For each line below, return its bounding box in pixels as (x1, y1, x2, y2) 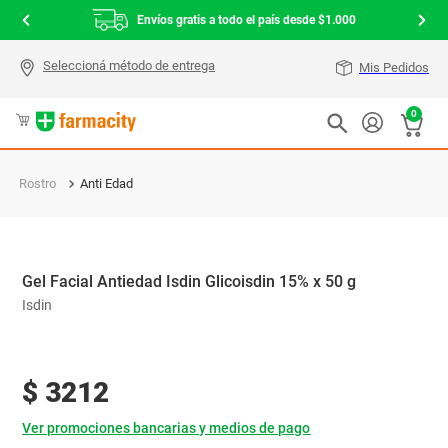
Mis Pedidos (359, 60, 429, 75)
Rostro (19, 176, 57, 191)
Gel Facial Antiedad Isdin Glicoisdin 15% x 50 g (22, 272, 357, 291)
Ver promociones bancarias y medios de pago (22, 420, 311, 436)
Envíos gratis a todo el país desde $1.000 (137, 13, 356, 27)
